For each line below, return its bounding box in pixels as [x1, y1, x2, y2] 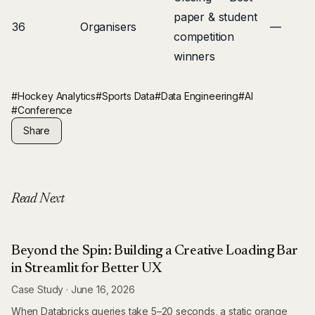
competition [174, 30, 235, 44]
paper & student [174, 10, 257, 24]
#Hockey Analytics [11, 90, 96, 102]
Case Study [11, 283, 64, 295]
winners [174, 49, 215, 63]
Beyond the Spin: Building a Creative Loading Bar [11, 244, 298, 258]
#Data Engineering [154, 90, 238, 102]
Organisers [80, 20, 137, 34]
